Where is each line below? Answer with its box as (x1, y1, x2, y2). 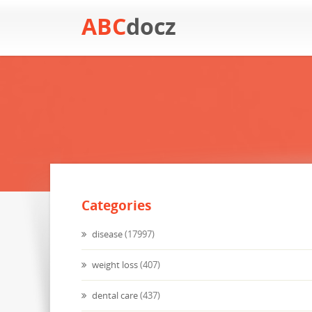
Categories (81, 196, 151, 214)
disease (90, 228, 123, 240)
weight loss (90, 258, 138, 271)
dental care (90, 289, 138, 302)
